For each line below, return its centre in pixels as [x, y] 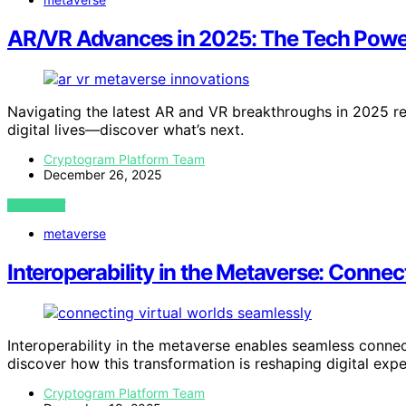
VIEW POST [37, 206]
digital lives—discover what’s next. [126, 130]
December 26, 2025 [103, 175]
